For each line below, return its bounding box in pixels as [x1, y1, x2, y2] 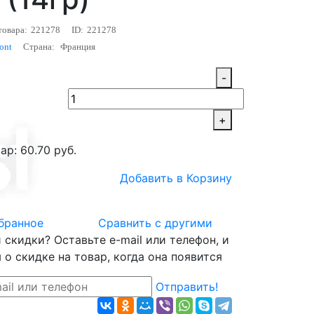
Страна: [22, 41, 55, 53]
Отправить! [156, 280, 219, 294]
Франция [57, 41, 95, 53]
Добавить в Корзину [120, 171, 232, 186]
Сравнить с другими [97, 216, 212, 231]
